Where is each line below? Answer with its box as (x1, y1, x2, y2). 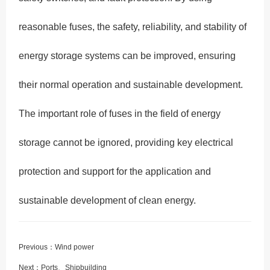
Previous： (19, 243, 55, 252)
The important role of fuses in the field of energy (19, 108, 221, 119)
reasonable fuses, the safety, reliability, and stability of (19, 22, 247, 33)
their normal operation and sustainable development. (19, 80, 243, 90)
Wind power (55, 243, 95, 252)
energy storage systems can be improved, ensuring (19, 51, 236, 61)
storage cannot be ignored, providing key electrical (19, 137, 234, 148)
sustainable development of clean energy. (19, 195, 196, 206)
